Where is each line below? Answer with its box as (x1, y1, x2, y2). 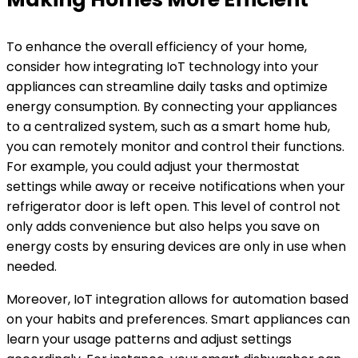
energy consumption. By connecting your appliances (6, 97, 337, 116)
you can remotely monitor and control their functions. (6, 137, 344, 156)
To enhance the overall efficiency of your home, (6, 38, 307, 56)
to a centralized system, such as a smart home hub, (6, 117, 330, 136)
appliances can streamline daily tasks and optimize (6, 78, 328, 96)
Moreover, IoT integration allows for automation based (6, 290, 348, 308)
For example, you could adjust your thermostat (6, 157, 300, 176)
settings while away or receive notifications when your (6, 177, 345, 196)
